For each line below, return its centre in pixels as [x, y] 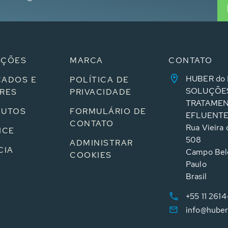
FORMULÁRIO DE [108, 111]
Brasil [196, 176]
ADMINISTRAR [102, 143]
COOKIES [91, 155]
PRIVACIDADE [101, 92]
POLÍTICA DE [99, 80]
